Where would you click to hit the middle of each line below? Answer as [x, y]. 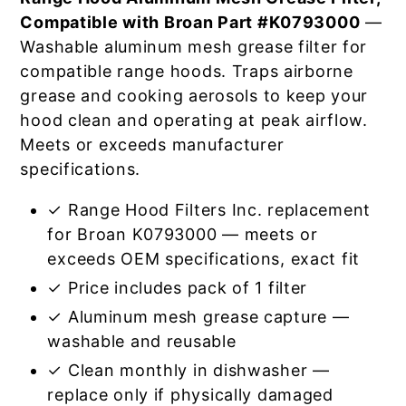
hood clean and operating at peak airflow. [194, 120]
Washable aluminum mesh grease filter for [194, 47]
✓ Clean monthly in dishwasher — [188, 370]
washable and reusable [142, 341]
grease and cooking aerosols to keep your [194, 96]
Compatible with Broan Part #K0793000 [190, 22]
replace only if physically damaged [190, 395]
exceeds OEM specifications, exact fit [204, 259]
